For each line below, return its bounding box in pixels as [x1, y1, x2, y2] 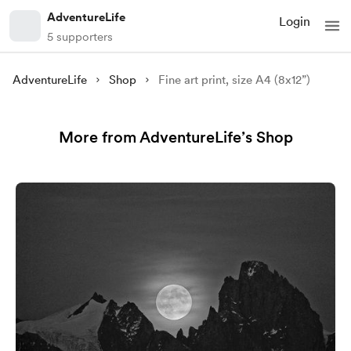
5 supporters [47, 30, 113, 44]
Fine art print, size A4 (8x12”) [157, 73, 310, 87]
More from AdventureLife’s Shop [58, 128, 293, 147]
